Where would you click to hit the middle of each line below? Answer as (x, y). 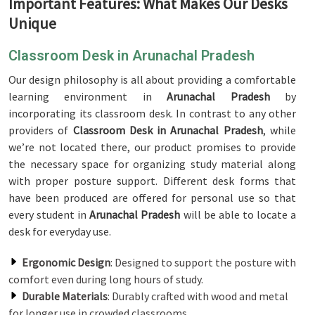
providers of (41, 130)
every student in (49, 214)
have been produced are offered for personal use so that (152, 198)
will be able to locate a (240, 214)
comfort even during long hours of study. (106, 279)
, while (279, 130)
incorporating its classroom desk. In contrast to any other (152, 113)
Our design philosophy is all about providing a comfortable (152, 79)
